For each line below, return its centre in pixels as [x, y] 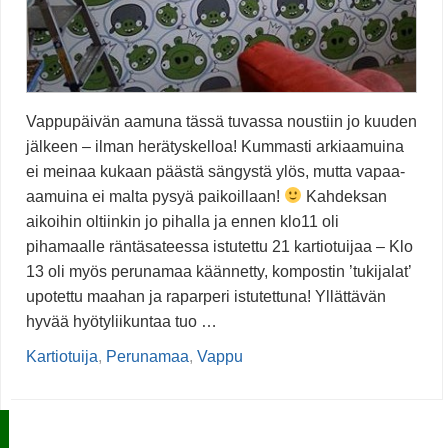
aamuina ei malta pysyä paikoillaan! [155, 196]
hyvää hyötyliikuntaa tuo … [121, 321]
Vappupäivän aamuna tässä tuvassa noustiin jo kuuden [221, 121]
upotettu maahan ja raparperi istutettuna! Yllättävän [206, 296]
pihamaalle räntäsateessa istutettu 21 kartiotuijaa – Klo [219, 246]
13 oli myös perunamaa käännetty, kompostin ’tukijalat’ [218, 271]
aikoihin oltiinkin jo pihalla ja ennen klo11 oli [182, 221]
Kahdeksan [345, 196]
